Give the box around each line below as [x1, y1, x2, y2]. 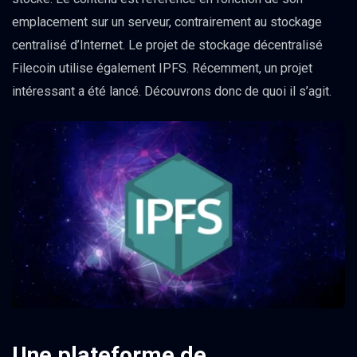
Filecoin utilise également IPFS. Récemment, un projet [12, 61, 312, 76]
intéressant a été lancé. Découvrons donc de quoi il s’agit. [12, 84, 331, 99]
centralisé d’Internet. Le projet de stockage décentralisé [12, 37, 323, 53]
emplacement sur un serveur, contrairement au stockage [12, 14, 322, 29]
